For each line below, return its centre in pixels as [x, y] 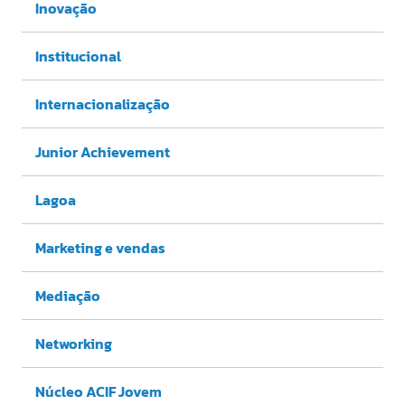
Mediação [68, 296]
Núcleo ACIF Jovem [99, 392]
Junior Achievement [103, 152]
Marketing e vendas [100, 248]
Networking [74, 344]
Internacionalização [103, 104]
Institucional [78, 57]
